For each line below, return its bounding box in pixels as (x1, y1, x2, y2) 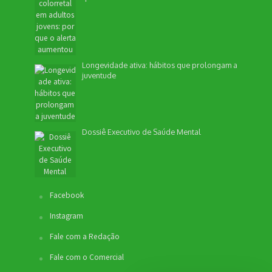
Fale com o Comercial (49, 252, 124, 263)
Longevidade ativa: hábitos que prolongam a (82, 60, 238, 70)
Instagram (49, 211, 83, 222)
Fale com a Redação (49, 231, 120, 242)
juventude (82, 70, 117, 81)
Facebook (49, 190, 84, 201)
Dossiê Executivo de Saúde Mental (82, 127, 202, 137)
